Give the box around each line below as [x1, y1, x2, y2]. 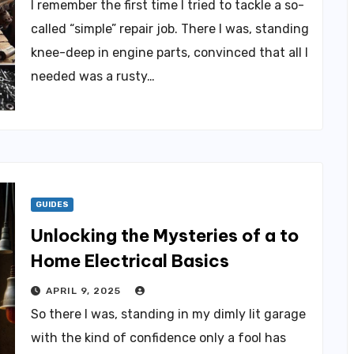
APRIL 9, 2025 [46, 285, 124, 296]
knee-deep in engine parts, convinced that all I [31, 45, 308, 60]
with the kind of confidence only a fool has [31, 330, 286, 345]
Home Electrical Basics [31, 250, 229, 272]
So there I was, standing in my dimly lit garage [31, 307, 306, 322]
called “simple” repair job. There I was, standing [31, 21, 309, 36]
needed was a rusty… [31, 69, 155, 84]
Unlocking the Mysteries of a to [31, 224, 299, 247]
